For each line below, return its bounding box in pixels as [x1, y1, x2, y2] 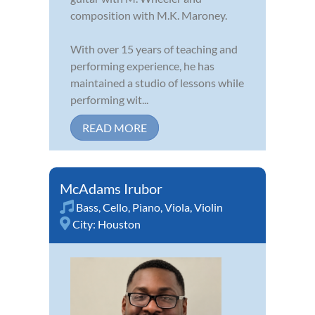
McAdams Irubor [60, 179, 162, 197]
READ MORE [82, 120, 147, 134]
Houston [98, 217, 141, 231]
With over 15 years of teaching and [70, 41, 238, 56]
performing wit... [70, 92, 148, 106]
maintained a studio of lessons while [70, 75, 244, 89]
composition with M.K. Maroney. [70, 8, 227, 22]
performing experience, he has [70, 58, 214, 72]
